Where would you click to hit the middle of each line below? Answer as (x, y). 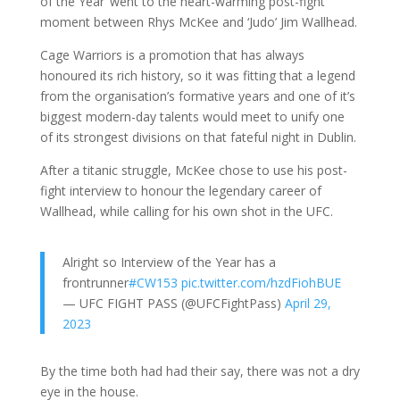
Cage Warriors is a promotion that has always (172, 54)
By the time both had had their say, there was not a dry (200, 371)
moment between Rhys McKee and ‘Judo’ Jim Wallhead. (198, 21)
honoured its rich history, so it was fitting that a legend (197, 75)
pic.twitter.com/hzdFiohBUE (261, 282)
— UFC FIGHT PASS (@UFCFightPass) (173, 303)
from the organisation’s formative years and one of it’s (197, 96)
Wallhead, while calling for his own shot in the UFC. (186, 211)
